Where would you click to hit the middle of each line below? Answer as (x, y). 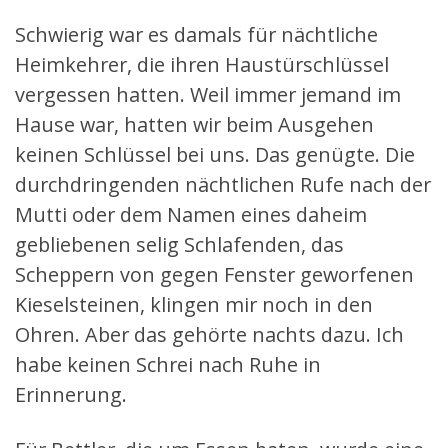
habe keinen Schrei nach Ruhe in (168, 365)
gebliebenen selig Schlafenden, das (179, 245)
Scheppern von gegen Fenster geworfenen (214, 275)
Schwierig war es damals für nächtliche (196, 35)
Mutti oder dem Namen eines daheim (191, 215)
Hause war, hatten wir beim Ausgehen (194, 125)
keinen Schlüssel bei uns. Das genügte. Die (215, 155)
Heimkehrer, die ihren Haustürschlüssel (202, 65)
